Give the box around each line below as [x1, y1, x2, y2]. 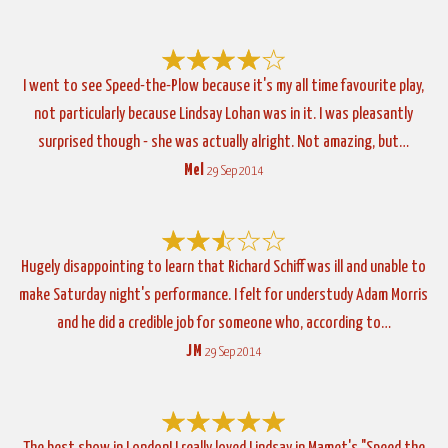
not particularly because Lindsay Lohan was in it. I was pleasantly [34, 105, 414, 123]
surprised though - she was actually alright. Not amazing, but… [38, 133, 410, 151]
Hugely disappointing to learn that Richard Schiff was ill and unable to [21, 258, 427, 276]
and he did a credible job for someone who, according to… [56, 314, 391, 332]
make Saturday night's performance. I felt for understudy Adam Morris [19, 286, 429, 304]
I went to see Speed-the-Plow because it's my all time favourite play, [23, 77, 425, 95]
